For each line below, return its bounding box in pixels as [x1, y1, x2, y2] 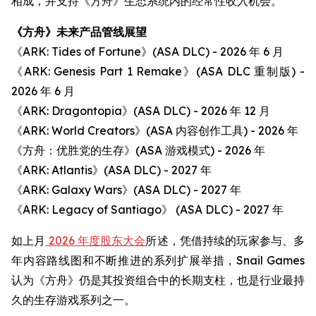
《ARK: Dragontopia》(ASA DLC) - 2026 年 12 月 [11, 104, 270, 118]
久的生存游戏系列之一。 [11, 293, 135, 307]
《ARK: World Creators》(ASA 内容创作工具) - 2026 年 [11, 123, 298, 138]
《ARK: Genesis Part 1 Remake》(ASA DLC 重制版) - [11, 64, 305, 78]
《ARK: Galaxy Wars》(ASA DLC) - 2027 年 [11, 183, 241, 197]
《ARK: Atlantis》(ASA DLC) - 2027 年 [11, 163, 212, 177]
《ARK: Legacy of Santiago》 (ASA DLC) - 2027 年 [11, 202, 284, 217]
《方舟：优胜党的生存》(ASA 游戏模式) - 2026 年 [11, 143, 265, 157]
